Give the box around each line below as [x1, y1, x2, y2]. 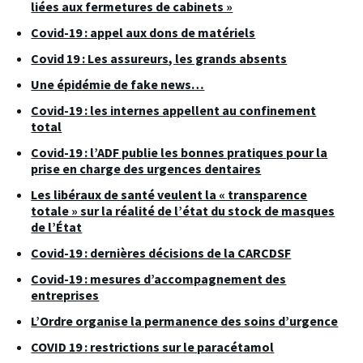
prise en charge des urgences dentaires [31, 160, 262, 177]
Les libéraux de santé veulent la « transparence [31, 186, 308, 203]
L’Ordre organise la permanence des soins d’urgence [31, 312, 339, 329]
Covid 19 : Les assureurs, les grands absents [31, 49, 288, 66]
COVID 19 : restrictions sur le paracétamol [31, 338, 275, 355]
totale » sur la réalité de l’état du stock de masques [31, 202, 335, 219]
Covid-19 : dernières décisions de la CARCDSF [31, 244, 292, 261]
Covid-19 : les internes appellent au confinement [31, 101, 317, 118]
